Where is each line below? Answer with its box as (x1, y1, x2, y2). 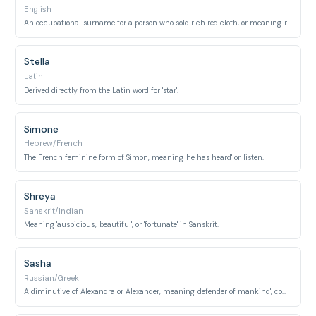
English (24, 4, 52, 15)
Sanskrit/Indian (24, 205, 84, 217)
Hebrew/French (24, 138, 83, 150)
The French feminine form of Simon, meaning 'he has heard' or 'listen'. (24, 152, 265, 162)
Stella (24, 55, 51, 68)
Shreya (24, 189, 56, 202)
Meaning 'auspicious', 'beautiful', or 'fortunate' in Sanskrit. (24, 220, 219, 229)
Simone (24, 122, 59, 135)
